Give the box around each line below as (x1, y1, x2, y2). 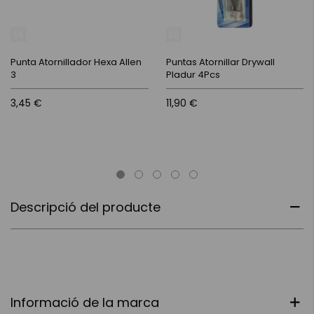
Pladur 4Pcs (165, 67, 220, 81)
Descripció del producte (11, 198, 161, 216)
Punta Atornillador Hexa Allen (11, 55, 142, 69)
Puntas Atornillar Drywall (165, 55, 275, 69)
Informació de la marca (11, 293, 159, 311)
